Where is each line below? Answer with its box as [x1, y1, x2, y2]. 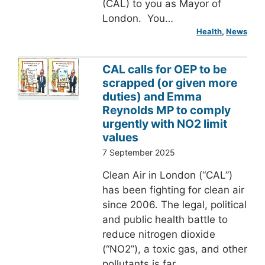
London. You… [102, 12, 173, 25]
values [102, 130, 138, 145]
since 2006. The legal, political [102, 199, 247, 211]
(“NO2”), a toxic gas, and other [102, 243, 247, 256]
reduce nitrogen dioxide [102, 228, 215, 241]
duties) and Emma [102, 89, 202, 104]
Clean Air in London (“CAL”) [102, 169, 232, 182]
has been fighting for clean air [102, 184, 244, 196]
